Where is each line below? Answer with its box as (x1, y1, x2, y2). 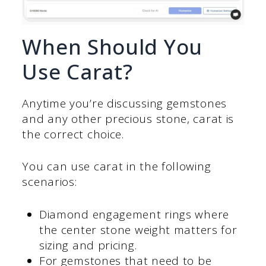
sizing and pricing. (39, 237, 137, 253)
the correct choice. (22, 126, 124, 142)
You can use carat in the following (22, 159, 211, 175)
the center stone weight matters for (39, 221, 237, 237)
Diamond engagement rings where (39, 206, 229, 222)
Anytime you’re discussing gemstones (22, 95, 227, 111)
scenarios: (22, 174, 77, 190)
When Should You (22, 32, 202, 61)
